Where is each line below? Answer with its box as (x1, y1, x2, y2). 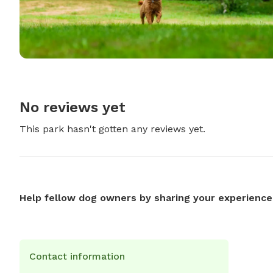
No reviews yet (19, 99, 126, 116)
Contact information (29, 250, 125, 263)
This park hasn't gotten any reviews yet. (19, 123, 205, 135)
